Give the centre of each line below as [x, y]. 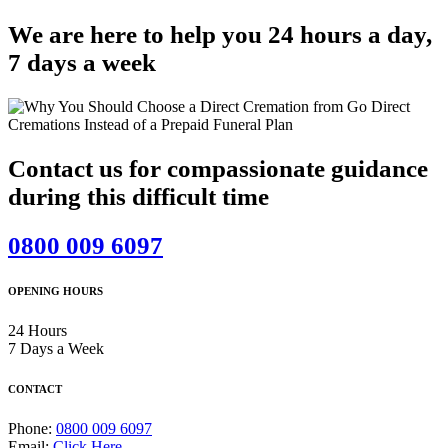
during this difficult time [138, 196]
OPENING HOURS [55, 290]
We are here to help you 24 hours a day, [220, 35]
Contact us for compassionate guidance [218, 168]
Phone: [32, 428]
